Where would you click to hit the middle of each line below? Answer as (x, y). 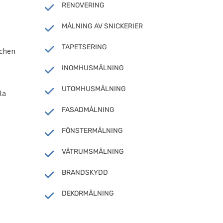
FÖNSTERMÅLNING (92, 130)
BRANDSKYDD (85, 172)
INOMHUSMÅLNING (93, 68)
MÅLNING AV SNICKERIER (102, 26)
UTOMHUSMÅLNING (94, 89)
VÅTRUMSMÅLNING (93, 151)
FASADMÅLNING (88, 110)
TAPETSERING (84, 47)
